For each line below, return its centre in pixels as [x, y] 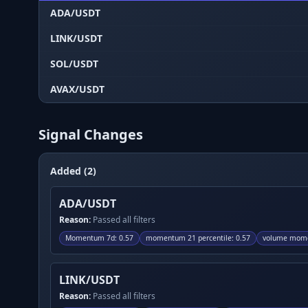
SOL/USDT [74, 64]
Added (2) [73, 171]
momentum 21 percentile [189, 238]
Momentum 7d [90, 238]
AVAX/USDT [77, 89]
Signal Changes [91, 134]
